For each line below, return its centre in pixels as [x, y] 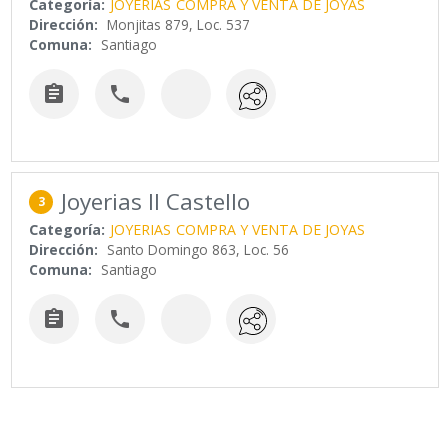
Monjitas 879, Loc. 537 [179, 24]
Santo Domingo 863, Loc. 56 [198, 250]
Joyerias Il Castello [156, 202]
